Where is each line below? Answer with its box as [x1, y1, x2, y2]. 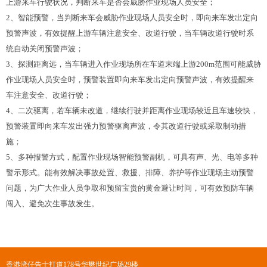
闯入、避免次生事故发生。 [6, 199, 99, 208]
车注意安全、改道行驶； [6, 91, 91, 100]
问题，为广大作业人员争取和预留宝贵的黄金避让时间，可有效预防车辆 [6, 184, 254, 193]
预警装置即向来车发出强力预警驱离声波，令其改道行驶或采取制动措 [6, 122, 246, 131]
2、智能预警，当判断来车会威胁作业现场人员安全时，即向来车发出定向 [6, 13, 258, 22]
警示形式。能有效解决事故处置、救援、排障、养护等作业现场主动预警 [6, 168, 254, 177]
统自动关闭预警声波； [6, 44, 83, 53]
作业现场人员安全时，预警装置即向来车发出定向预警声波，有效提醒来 [6, 75, 254, 84]
